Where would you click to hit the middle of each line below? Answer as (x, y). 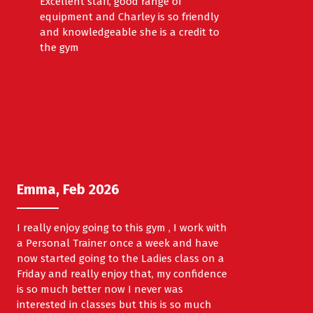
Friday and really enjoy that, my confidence (122, 274)
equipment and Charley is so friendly (129, 17)
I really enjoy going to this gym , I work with (122, 228)
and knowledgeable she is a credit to (129, 32)
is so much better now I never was (100, 290)
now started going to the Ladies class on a (120, 259)
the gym (59, 48)
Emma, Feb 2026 (68, 190)
